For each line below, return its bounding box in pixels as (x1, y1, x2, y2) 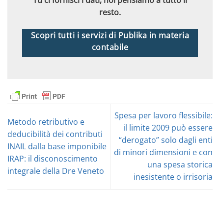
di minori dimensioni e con (114, 147, 213, 158)
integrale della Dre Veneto (7, 165, 104, 176)
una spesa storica (147, 159, 213, 170)
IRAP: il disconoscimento (7, 153, 98, 164)
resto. (99, 6, 121, 18)
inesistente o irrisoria (134, 171, 213, 183)
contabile (91, 41, 129, 53)
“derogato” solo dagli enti (119, 135, 213, 146)
